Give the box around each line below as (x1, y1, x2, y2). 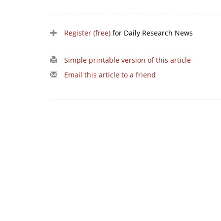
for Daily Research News (110, 28, 193, 38)
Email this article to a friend (64, 70, 156, 80)
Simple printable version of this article (64, 55, 191, 65)
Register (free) (64, 28, 110, 38)
